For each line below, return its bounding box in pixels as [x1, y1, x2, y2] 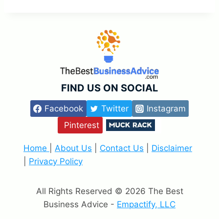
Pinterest [64, 120, 100, 130]
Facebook [44, 103, 84, 113]
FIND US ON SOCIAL [61, 82, 158, 94]
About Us [55, 143, 92, 153]
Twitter [101, 103, 129, 113]
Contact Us [100, 143, 144, 153]
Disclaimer [152, 143, 192, 153]
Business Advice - [44, 199, 117, 209]
